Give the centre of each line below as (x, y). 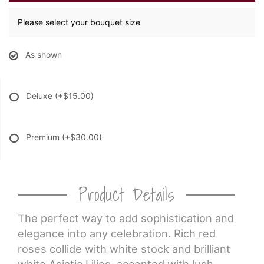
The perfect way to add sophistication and (126, 218)
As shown (44, 55)
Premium (44, 137)
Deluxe (40, 96)
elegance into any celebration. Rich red (117, 234)
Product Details (126, 195)
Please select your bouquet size (79, 22)
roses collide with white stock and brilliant (124, 249)
